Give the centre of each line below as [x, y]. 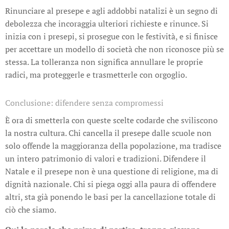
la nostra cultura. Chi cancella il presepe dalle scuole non [108, 133]
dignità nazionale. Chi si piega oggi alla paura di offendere [111, 184]
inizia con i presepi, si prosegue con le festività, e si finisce [111, 36]
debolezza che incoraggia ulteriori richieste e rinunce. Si [107, 23]
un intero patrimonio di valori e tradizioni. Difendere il [106, 158]
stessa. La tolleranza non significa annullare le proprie [104, 62]
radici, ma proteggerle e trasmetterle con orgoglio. [96, 74]
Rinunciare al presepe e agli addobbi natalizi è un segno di [111, 10]
